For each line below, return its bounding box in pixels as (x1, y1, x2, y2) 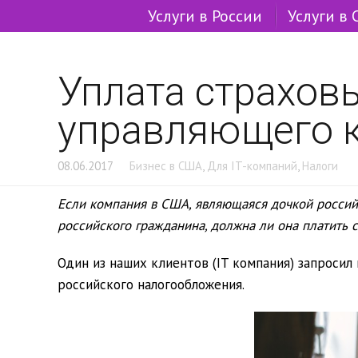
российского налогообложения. (58, 276, 245, 293)
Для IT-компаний (207, 158, 297, 173)
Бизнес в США (129, 158, 202, 173)
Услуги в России (148, 6, 262, 26)
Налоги (302, 158, 338, 173)
